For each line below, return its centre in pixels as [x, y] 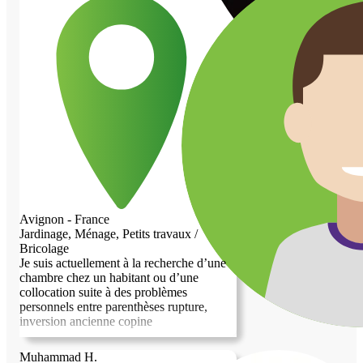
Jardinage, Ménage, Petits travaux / [109, 233]
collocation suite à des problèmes [103, 292]
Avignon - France [64, 219]
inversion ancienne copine [86, 321]
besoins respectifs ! [68, 23]
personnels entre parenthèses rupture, [113, 306]
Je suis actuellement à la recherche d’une [123, 263]
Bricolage [44, 248]
